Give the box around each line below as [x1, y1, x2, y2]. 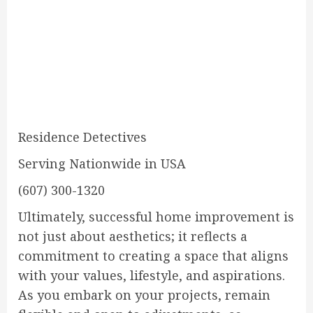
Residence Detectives [18, 129, 147, 145]
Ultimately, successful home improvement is [18, 208, 294, 225]
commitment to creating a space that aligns [18, 247, 289, 264]
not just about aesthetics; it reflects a [18, 228, 247, 245]
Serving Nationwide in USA [18, 155, 186, 172]
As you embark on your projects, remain [18, 286, 270, 303]
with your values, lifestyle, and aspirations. [18, 267, 285, 284]
